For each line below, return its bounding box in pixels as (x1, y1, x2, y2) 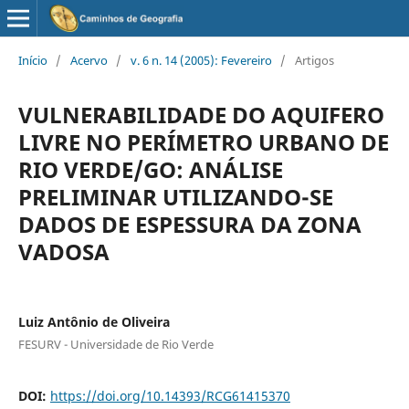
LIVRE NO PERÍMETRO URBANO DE (17, 126, 389, 157)
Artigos (294, 51, 334, 68)
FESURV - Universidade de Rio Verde (17, 335, 214, 352)
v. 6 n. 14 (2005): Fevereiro (130, 51, 272, 68)
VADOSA (17, 236, 110, 267)
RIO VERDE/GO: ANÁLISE (17, 153, 283, 184)
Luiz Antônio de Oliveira (17, 312, 170, 330)
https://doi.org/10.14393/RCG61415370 (49, 386, 290, 404)
